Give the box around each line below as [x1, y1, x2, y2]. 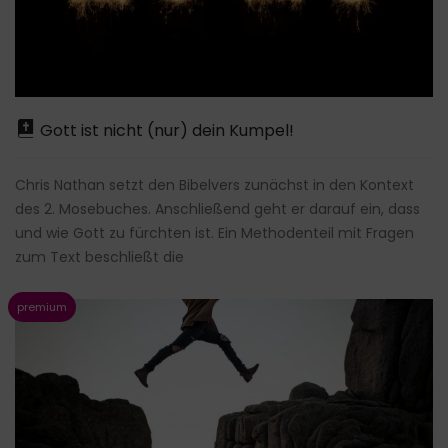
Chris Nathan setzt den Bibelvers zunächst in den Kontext [15, 175, 414, 195]
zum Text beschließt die [15, 247, 184, 267]
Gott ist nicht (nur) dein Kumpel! [36, 119, 294, 142]
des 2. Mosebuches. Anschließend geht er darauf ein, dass [15, 199, 420, 219]
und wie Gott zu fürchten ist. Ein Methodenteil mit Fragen [15, 223, 414, 243]
